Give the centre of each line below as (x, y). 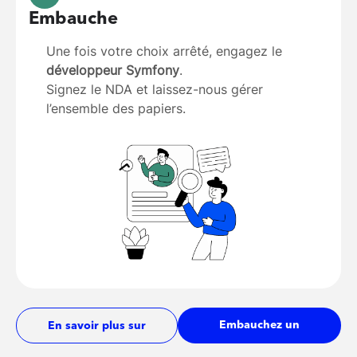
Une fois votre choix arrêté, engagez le (164, 51)
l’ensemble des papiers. (116, 109)
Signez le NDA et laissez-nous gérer (155, 90)
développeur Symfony (113, 71)
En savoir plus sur (96, 326)
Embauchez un (259, 326)
